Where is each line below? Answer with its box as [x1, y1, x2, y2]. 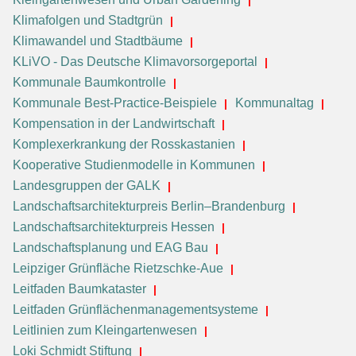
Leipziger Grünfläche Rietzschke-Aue [13, 261, 223, 275]
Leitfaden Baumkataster [13, 281, 146, 296]
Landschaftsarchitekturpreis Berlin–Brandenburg [13, 199, 285, 213]
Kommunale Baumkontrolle [13, 75, 166, 89]
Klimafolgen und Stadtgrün [13, 13, 163, 27]
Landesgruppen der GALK [13, 178, 161, 192]
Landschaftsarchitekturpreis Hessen [13, 219, 215, 234]
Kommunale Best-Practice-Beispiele [13, 95, 220, 110]
